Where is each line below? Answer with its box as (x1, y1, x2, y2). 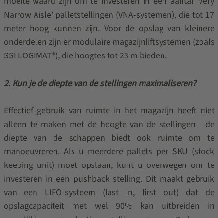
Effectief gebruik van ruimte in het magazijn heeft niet (3, 105, 215, 117)
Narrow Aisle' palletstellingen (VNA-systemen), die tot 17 (3, 9, 215, 21)
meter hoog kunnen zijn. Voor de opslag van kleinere (3, 22, 215, 35)
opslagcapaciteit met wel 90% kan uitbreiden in (3, 200, 215, 212)
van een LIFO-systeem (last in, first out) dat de (3, 186, 215, 199)
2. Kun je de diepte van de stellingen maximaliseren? (3, 77, 196, 90)
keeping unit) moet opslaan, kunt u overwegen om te (3, 159, 215, 171)
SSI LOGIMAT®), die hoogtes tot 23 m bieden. (3, 50, 167, 62)
